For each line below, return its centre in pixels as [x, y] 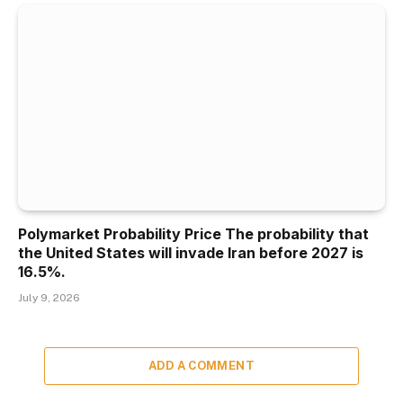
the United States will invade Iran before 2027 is [191, 253]
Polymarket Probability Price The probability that [193, 234]
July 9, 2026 [49, 298]
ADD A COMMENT [201, 366]
